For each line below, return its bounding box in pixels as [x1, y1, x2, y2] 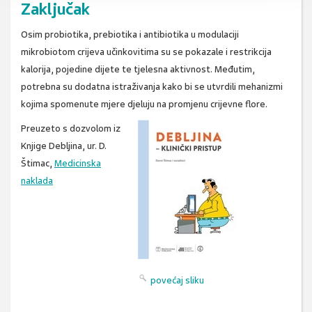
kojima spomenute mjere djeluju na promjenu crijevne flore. [21, 98, 267, 111]
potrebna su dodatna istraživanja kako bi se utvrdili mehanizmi [21, 81, 283, 93]
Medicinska [54, 157, 101, 170]
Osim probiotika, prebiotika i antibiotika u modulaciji [21, 29, 239, 41]
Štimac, [21, 157, 54, 170]
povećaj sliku [150, 274, 204, 287]
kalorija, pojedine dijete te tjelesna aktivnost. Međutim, [21, 63, 255, 76]
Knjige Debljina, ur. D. [21, 140, 107, 153]
